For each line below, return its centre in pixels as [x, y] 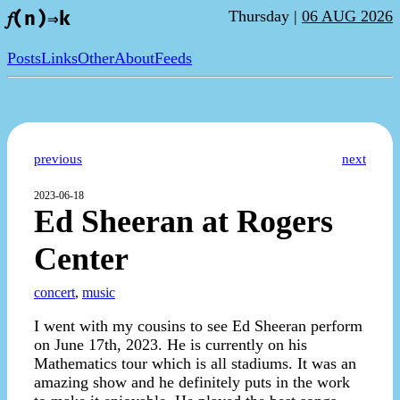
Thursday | [265, 16]
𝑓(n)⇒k [39, 19]
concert [54, 293]
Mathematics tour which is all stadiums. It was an [195, 364]
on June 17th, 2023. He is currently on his [171, 345]
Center [81, 259]
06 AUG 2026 [347, 16]
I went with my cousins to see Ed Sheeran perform [198, 326]
